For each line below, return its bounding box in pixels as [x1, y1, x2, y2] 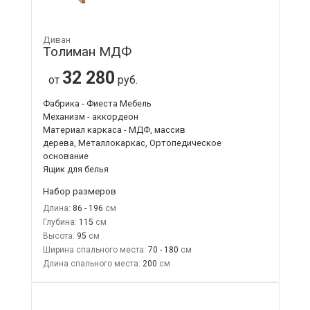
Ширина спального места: [42, 244, 146, 255]
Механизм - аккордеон [42, 111, 138, 122]
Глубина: [42, 217, 77, 227]
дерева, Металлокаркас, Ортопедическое [42, 137, 221, 148]
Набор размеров [42, 185, 116, 197]
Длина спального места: [42, 258, 140, 268]
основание [42, 150, 89, 161]
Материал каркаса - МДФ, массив [42, 124, 185, 135]
